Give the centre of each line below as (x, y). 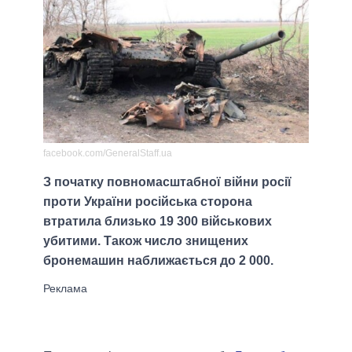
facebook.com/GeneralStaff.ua (108, 154)
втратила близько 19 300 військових (158, 222)
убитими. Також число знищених (146, 241)
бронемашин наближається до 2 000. (158, 261)
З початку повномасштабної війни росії (167, 182)
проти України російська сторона (148, 202)
